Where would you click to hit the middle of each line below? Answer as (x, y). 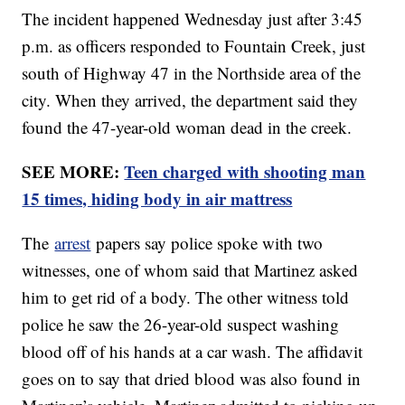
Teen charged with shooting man (245, 172)
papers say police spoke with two (207, 243)
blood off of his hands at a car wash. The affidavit (193, 352)
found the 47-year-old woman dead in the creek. (187, 127)
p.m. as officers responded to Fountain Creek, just (194, 46)
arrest (73, 243)
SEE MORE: (73, 172)
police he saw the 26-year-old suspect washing (181, 325)
